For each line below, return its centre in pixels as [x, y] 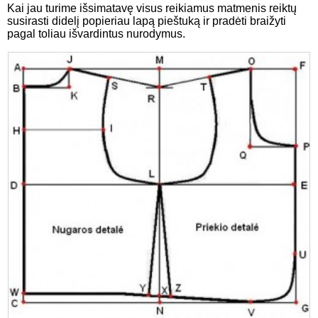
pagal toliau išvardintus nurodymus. [96, 33]
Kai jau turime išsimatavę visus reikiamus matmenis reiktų [152, 8]
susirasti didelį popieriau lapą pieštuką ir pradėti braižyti [147, 21]
